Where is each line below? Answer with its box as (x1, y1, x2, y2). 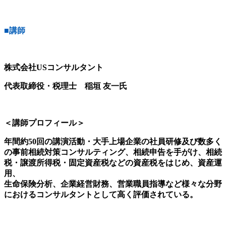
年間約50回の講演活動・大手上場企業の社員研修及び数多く (4, 137, 222, 146)
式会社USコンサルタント (12, 63, 103, 72)
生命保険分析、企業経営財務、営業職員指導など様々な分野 (4, 179, 222, 188)
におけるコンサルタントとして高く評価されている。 (4, 190, 198, 199)
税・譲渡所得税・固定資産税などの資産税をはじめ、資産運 (4, 158, 222, 167)
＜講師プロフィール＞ (4, 118, 85, 127)
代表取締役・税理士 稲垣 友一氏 (4, 81, 127, 90)
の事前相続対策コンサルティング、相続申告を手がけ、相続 (4, 147, 222, 156)
